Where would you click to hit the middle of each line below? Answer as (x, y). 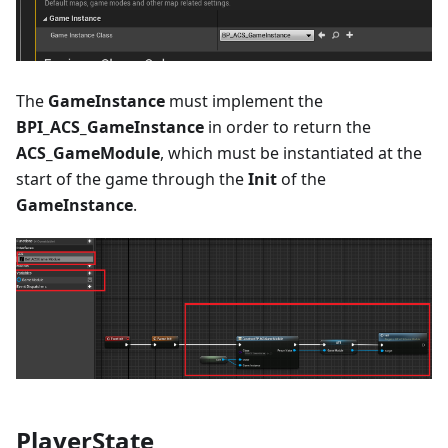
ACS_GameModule (88, 152)
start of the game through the (132, 178)
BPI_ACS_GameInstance (110, 126)
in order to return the (287, 126)
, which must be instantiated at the (291, 152)
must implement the (244, 100)
